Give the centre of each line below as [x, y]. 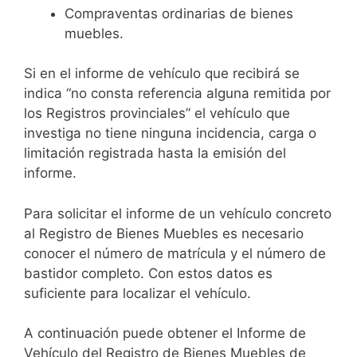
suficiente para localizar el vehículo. [137, 293]
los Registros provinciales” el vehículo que [157, 114]
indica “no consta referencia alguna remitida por [177, 94]
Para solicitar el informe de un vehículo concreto [178, 213]
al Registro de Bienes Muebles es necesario [164, 233]
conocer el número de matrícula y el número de [175, 253]
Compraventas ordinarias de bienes [179, 13]
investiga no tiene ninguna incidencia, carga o [170, 133]
